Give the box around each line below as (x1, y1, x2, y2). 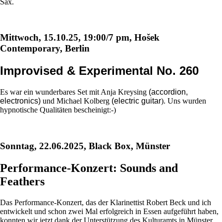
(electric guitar (111, 97, 161, 106)
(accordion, (149, 88, 188, 97)
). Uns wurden (161, 97, 206, 106)
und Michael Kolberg (43, 97, 111, 106)
